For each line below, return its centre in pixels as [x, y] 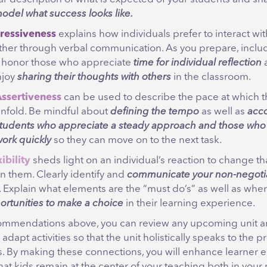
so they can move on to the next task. [136, 140]
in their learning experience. [189, 203]
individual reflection [218, 63]
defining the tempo [156, 111]
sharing [35, 77]
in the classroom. [211, 77]
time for [152, 63]
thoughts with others [124, 77]
